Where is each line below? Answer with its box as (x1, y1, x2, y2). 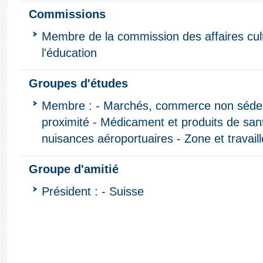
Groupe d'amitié (29, 162, 119, 176)
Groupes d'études (29, 76, 128, 90)
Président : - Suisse (42, 184, 144, 198)
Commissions (29, 7, 106, 21)
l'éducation (42, 46, 97, 59)
